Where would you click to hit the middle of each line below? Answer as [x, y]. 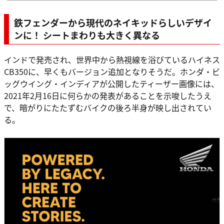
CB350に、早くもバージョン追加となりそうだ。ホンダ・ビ [112, 71]
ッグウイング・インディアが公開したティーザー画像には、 [111, 83]
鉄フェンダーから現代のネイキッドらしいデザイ [113, 22]
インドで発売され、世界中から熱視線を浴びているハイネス [112, 59]
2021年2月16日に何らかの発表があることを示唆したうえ [108, 95]
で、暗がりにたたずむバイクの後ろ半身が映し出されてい [108, 107]
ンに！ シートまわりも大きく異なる [87, 35]
